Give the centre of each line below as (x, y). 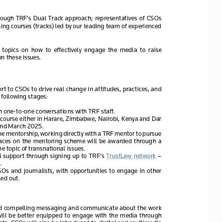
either (27, 118)
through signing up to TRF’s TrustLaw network (90, 155)
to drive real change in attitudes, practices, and (96, 88)
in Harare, (50, 118)
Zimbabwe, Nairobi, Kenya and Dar (114, 118)
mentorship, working (34, 133)
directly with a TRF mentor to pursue (112, 133)
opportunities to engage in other (115, 170)
